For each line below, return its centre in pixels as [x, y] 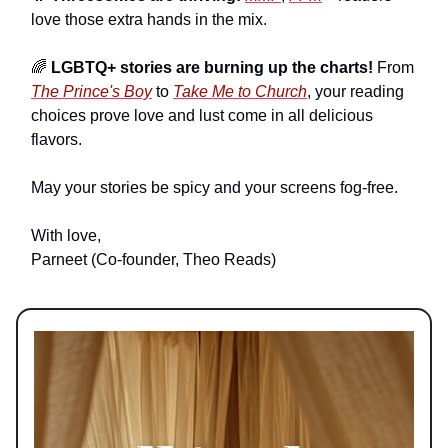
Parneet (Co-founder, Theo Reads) [153, 260]
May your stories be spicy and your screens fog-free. [214, 188]
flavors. [56, 140]
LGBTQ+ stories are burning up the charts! [212, 68]
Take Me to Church [240, 92]
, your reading [355, 92]
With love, [66, 236]
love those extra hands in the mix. [149, 20]
